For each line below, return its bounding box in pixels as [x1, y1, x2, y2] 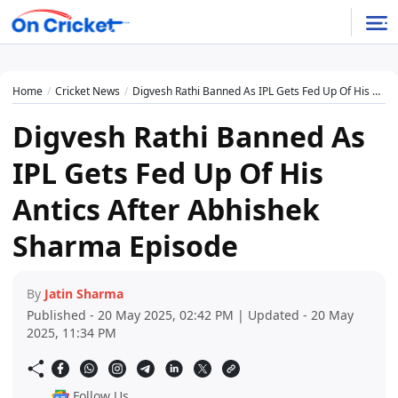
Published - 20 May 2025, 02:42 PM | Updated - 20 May [27, 306, 354, 324]
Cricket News [55, 84, 120, 99]
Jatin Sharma [44, 285, 123, 303]
